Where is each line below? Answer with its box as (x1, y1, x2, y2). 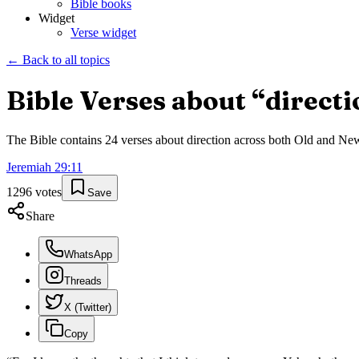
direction (187, 133, 231, 147)
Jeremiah (6, 160, 51, 175)
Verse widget (71, 26, 136, 40)
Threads (64, 275, 102, 288)
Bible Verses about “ (6, 84, 265, 116)
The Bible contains (6, 133, 105, 147)
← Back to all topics (6, 53, 110, 67)
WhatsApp (64, 248, 112, 261)
